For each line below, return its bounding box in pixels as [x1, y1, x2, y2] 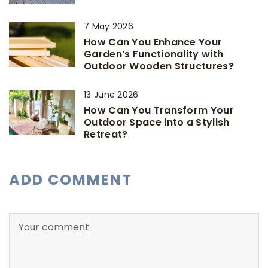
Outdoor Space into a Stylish [84, 115, 230, 130]
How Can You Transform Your [84, 103, 234, 118]
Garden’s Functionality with [84, 47, 224, 62]
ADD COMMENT [9, 170, 132, 190]
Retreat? [84, 127, 128, 142]
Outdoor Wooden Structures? [84, 59, 234, 74]
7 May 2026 [84, 20, 133, 33]
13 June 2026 [84, 89, 139, 101]
